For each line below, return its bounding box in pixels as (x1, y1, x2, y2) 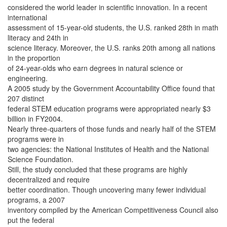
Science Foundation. (8, 154, 73, 164)
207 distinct (8, 93, 44, 103)
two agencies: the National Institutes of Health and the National (8, 144, 209, 154)
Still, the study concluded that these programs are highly (8, 164, 187, 174)
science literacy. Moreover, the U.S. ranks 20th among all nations (8, 43, 215, 53)
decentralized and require (8, 174, 90, 184)
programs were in (8, 134, 64, 144)
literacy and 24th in (8, 32, 68, 43)
